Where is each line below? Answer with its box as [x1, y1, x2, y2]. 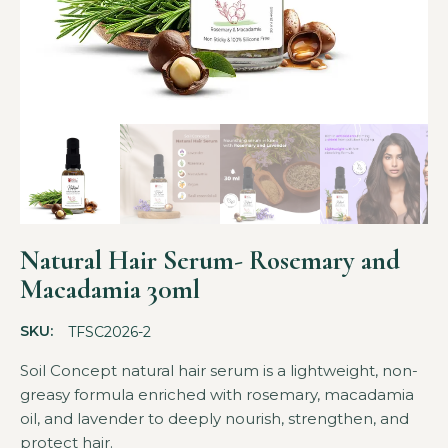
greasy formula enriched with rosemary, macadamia [20, 385, 414, 404]
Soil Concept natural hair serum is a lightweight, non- [20, 361, 418, 380]
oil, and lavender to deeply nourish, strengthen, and [20, 409, 409, 428]
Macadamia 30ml [20, 273, 200, 306]
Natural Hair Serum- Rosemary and [20, 244, 400, 277]
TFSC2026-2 [68, 323, 151, 341]
